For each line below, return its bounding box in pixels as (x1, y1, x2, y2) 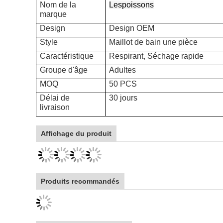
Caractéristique (40, 52, 94, 60)
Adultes (109, 66, 136, 74)
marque (40, 10, 67, 18)
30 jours (109, 94, 138, 102)
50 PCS (109, 80, 137, 88)
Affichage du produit (41, 129, 111, 137)
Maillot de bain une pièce (109, 38, 198, 46)
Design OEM (109, 24, 155, 32)
